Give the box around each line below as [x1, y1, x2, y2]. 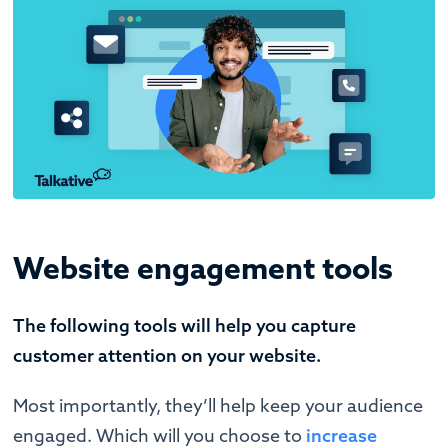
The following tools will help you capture [13, 314, 357, 338]
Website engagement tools [13, 249, 394, 288]
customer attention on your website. [13, 344, 322, 368]
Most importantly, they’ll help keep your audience [13, 394, 424, 418]
